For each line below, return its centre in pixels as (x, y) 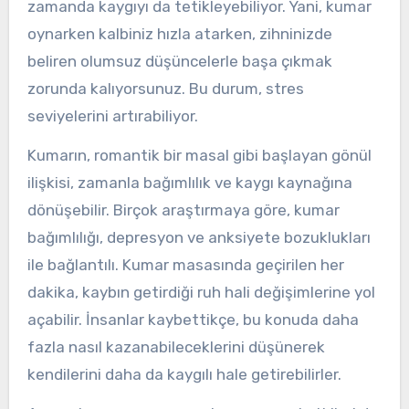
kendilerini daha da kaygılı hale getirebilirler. (184, 374)
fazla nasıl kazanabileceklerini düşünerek (176, 346)
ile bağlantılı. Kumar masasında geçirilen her (185, 264)
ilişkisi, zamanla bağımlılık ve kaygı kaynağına (189, 182)
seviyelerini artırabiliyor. (112, 116)
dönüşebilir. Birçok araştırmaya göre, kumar (183, 210)
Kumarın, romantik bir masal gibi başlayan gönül (199, 155)
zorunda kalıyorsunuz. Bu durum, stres (165, 89)
